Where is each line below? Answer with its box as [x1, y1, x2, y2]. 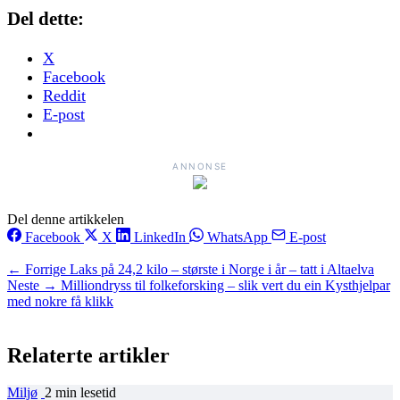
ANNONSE [172, 160, 228, 171]
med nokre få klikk [7, 293, 113, 309]
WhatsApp [204, 229, 271, 245]
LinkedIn [130, 229, 189, 245]
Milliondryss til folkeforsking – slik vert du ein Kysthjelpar [61, 277, 390, 293]
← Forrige [7, 261, 66, 277]
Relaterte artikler [7, 343, 170, 367]
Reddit [43, 86, 86, 104]
